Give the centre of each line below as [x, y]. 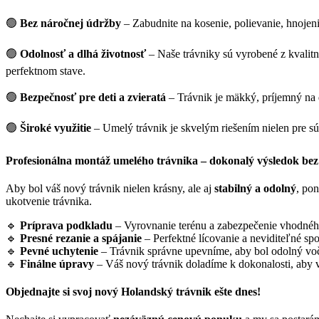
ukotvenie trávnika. [49, 201]
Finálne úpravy [57, 263]
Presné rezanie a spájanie [81, 238]
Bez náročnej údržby [70, 23]
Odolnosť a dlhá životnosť [83, 54]
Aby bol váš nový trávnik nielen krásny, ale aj [110, 188]
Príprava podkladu [66, 225]
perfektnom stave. [46, 71]
